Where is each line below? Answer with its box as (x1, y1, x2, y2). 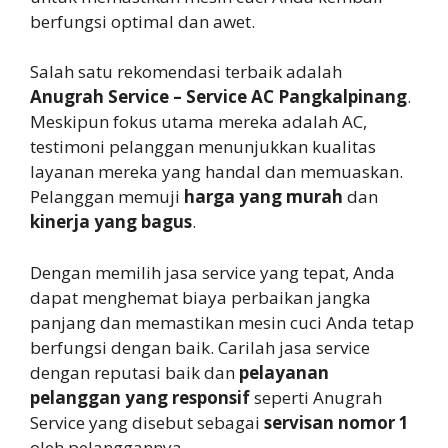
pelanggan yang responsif (30, 385, 250, 409)
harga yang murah (184, 185, 343, 209)
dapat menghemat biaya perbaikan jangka (30, 285, 371, 309)
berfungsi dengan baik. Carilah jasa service (30, 335, 370, 359)
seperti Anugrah (250, 385, 382, 409)
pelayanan (239, 360, 329, 384)
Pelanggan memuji (30, 185, 184, 209)
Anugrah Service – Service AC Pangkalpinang (30, 85, 407, 109)
